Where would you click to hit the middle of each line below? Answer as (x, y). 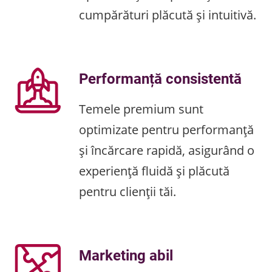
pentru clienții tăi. (127, 191)
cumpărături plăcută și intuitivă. (168, 15)
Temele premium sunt (141, 109)
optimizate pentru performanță (166, 129)
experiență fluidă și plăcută (154, 171)
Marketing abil (126, 255)
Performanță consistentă (160, 78)
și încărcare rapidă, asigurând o (167, 150)
